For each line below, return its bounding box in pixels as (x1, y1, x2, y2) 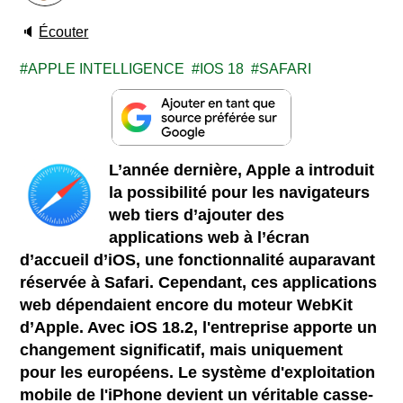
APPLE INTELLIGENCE (28, 61, 185, 76)
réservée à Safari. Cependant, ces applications (20, 273, 378, 291)
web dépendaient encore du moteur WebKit (20, 295, 354, 314)
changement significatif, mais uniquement (20, 340, 344, 359)
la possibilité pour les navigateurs (109, 183, 371, 201)
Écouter (39, 24, 89, 40)
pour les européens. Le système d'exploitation (20, 363, 376, 381)
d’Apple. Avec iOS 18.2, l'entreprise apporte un (20, 318, 378, 336)
